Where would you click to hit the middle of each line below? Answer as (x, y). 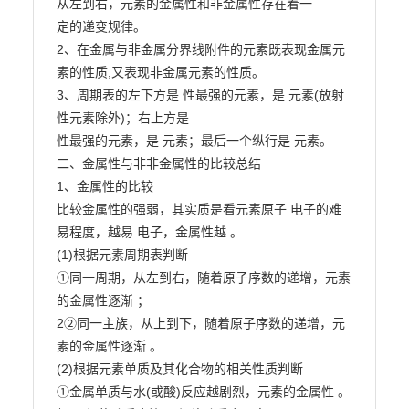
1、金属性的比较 (105, 186)
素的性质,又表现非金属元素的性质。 (160, 72)
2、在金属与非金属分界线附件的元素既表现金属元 (200, 49)
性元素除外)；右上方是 (122, 118)
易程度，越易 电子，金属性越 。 (149, 232)
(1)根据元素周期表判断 (122, 255)
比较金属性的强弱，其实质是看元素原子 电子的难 (199, 209)
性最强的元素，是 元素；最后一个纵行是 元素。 (194, 141)
